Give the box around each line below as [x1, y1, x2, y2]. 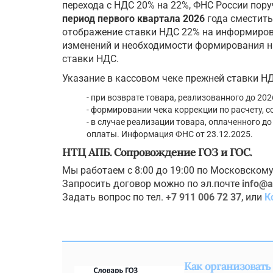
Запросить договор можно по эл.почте [62, 178, 242, 190]
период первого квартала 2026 [62, 13, 205, 25]
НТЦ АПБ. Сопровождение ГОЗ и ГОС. [62, 145, 252, 160]
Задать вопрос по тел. [62, 191, 166, 204]
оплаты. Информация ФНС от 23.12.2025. [87, 129, 253, 140]
